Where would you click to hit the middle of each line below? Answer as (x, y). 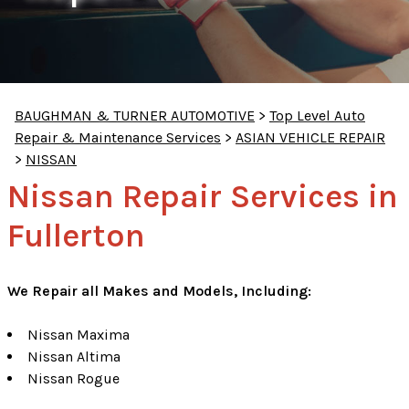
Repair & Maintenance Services (118, 138)
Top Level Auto (317, 116)
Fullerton (76, 236)
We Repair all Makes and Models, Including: (159, 291)
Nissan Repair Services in (203, 197)
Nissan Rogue (73, 379)
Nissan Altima (74, 357)
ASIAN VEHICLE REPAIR (310, 138)
